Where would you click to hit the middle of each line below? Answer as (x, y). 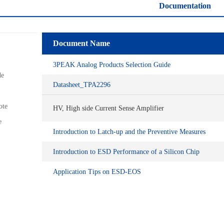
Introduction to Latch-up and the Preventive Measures (129, 131)
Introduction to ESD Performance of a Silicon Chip (126, 151)
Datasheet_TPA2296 (82, 84)
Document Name (81, 43)
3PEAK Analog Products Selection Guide (112, 64)
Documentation (185, 6)
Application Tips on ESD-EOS (97, 171)
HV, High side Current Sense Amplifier (108, 108)
